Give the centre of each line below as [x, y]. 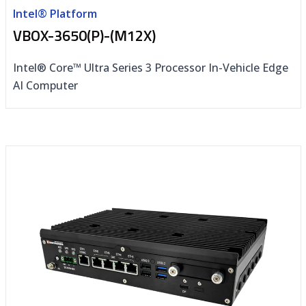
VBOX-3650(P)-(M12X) [84, 36]
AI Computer [45, 86]
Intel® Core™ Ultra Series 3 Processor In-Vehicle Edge [150, 68]
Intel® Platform [55, 14]
